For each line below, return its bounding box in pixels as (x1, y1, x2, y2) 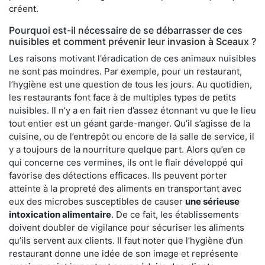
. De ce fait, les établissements (111, 208, 239, 220)
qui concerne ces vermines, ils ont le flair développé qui (9, 156, 243, 168)
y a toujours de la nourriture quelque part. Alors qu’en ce (9, 143, 245, 155)
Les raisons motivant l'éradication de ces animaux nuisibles (9, 52, 256, 64)
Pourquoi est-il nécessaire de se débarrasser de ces (9, 24, 243, 36)
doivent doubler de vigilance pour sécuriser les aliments (9, 221, 244, 233)
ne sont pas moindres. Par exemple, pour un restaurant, (9, 65, 242, 77)
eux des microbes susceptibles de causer (9, 195, 185, 207)
